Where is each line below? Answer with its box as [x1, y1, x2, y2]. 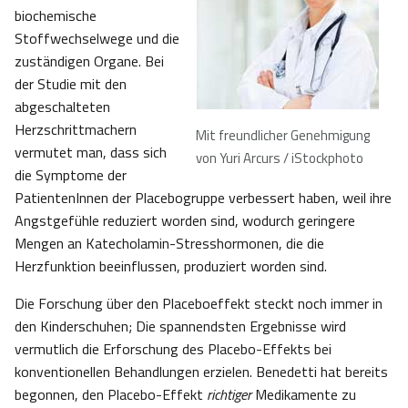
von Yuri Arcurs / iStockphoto [196, 148, 363, 169]
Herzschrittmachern [15, 118, 137, 141]
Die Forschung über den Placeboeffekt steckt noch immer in [15, 292, 382, 315]
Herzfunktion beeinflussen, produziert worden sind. [15, 255, 327, 278]
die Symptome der [15, 164, 127, 187]
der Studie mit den [15, 73, 127, 96]
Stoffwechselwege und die [15, 27, 179, 50]
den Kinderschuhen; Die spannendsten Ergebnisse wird [15, 315, 346, 338]
